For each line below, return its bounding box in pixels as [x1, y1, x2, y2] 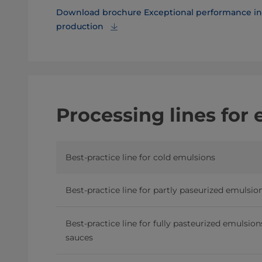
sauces [65, 232, 93, 243]
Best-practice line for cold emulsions [65, 152, 215, 163]
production [56, 21, 104, 32]
